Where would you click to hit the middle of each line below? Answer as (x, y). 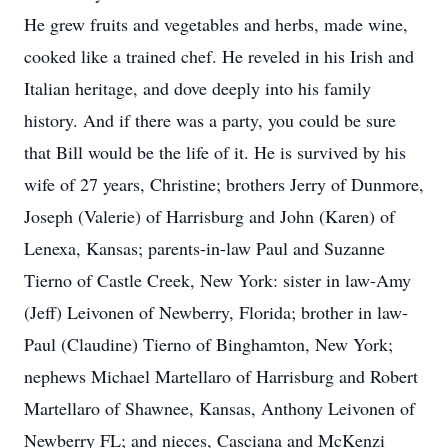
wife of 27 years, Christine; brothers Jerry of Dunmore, (224, 184)
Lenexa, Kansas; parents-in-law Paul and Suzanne (204, 248)
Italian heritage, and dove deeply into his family (197, 88)
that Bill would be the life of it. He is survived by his (215, 152)
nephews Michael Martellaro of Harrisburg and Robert (221, 376)
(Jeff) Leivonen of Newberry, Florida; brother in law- (216, 312)
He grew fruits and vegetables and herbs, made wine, (216, 24)
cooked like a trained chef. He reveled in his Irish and (219, 56)
